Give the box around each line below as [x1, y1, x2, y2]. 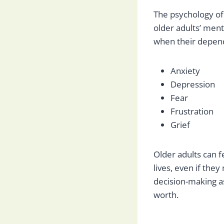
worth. [153, 189, 178, 201]
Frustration [170, 105, 213, 117]
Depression [170, 78, 215, 90]
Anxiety [170, 65, 200, 77]
